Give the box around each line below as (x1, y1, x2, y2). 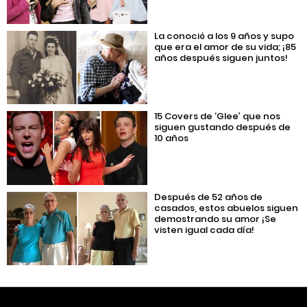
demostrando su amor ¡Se (154, 212, 277, 225)
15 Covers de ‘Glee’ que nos (154, 110, 281, 123)
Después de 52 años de (154, 190, 263, 204)
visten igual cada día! (154, 223, 255, 236)
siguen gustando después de (154, 121, 291, 134)
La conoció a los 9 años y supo (154, 29, 295, 42)
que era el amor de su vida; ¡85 (154, 40, 297, 53)
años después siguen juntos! (154, 51, 288, 64)
